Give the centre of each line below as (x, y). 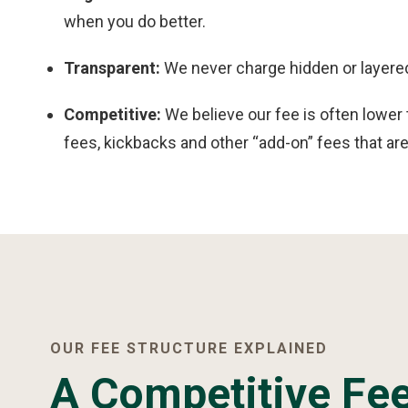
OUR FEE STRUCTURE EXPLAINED (189, 348)
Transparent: (112, 68)
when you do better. (135, 21)
